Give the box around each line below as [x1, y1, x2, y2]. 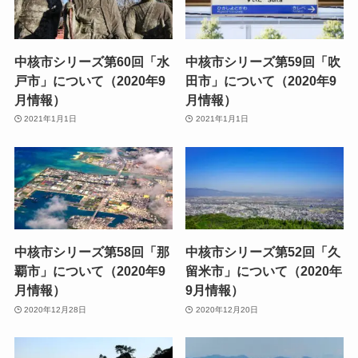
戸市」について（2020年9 [14, 73, 165, 88]
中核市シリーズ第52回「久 [185, 245, 341, 260]
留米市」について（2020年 [185, 264, 343, 279]
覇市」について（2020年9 [14, 264, 165, 279]
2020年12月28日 [24, 304, 87, 314]
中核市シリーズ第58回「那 [14, 245, 169, 260]
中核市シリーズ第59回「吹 [185, 54, 341, 69]
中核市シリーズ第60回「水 [14, 54, 169, 69]
